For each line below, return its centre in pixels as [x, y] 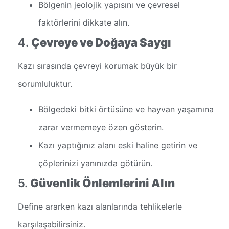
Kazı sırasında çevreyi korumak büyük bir [97, 66]
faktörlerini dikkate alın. [84, 23]
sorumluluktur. [45, 84]
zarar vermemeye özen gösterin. [101, 127]
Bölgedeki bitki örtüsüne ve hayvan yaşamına [126, 109]
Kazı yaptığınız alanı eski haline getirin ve [118, 145]
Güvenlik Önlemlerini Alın [102, 183]
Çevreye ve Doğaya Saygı [101, 43]
